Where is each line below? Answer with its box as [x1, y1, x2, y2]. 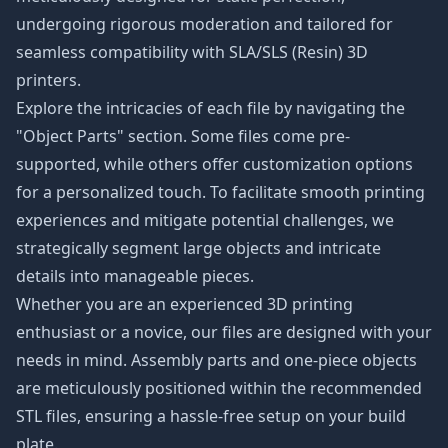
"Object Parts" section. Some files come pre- [16, 125, 350, 147]
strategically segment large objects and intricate [16, 237, 381, 259]
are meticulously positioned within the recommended [16, 377, 422, 399]
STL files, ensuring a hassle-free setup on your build [16, 405, 406, 427]
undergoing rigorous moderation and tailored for [16, 13, 393, 35]
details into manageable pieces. [16, 265, 254, 287]
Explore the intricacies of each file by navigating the [16, 97, 405, 119]
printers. [16, 69, 81, 91]
